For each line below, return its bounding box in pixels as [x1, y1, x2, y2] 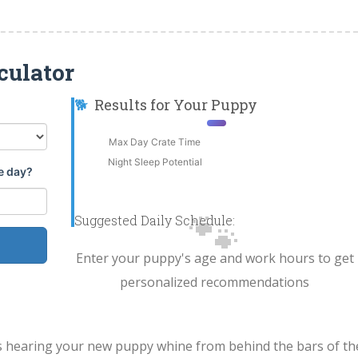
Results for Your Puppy [94, 95, 257, 115]
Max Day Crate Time [109, 136, 201, 149]
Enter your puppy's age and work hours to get [75, 249, 354, 268]
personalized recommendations [120, 273, 309, 292]
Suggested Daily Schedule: [74, 212, 235, 229]
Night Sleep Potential [107, 156, 202, 169]
